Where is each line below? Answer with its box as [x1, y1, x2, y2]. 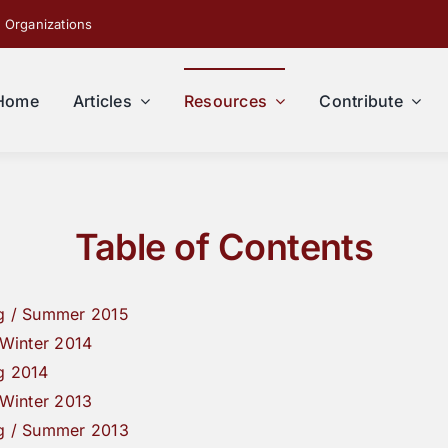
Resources [184, 90, 268, 111]
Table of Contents [74, 225, 374, 270]
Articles [72, 90, 132, 111]
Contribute [319, 90, 403, 111]
